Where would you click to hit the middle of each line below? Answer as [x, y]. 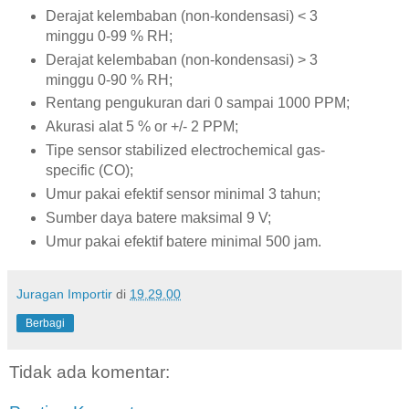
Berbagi [45, 324]
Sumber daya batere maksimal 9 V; [158, 218]
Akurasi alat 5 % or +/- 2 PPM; [142, 127]
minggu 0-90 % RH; [109, 79]
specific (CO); [89, 171]
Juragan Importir [64, 294]
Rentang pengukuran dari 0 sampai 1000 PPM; [197, 103]
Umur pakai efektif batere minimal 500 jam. [183, 242]
